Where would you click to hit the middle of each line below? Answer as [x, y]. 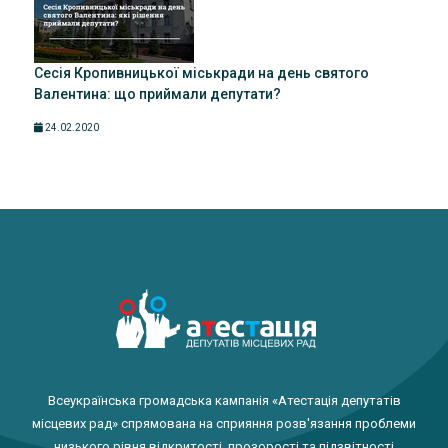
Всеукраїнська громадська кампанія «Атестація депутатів [224, 401]
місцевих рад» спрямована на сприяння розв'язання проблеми [224, 424]
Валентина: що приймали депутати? [157, 94]
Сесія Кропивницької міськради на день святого [201, 73]
